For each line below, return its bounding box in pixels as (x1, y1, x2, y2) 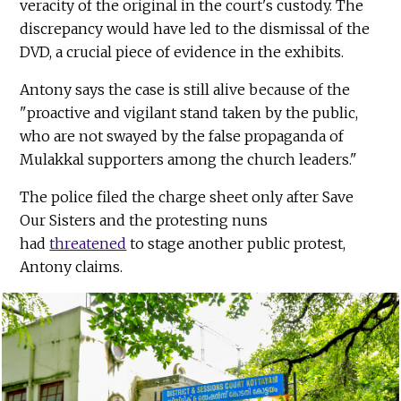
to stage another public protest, (126, 235, 346, 253)
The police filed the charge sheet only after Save (20, 188, 354, 207)
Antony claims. (20, 258, 124, 277)
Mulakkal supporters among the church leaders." (20, 150, 358, 169)
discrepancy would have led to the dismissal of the (20, 20, 371, 38)
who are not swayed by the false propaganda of (20, 127, 345, 146)
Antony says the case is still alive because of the (20, 81, 351, 99)
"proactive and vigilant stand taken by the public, (20, 104, 359, 123)
